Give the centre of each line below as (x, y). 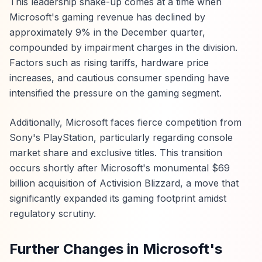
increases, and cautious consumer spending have (119, 78)
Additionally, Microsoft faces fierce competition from (125, 122)
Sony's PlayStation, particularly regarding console (121, 137)
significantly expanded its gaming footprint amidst (118, 198)
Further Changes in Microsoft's (116, 249)
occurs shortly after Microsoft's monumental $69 (120, 168)
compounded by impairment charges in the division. (123, 47)
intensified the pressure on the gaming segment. (116, 93)
